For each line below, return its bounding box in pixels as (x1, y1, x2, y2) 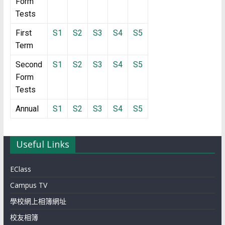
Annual (15, 104, 39, 114)
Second (15, 60, 42, 69)
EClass (10, 164, 31, 174)
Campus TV (10, 180, 47, 190)
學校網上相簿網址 (10, 196, 66, 206)
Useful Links (16, 138, 69, 150)
